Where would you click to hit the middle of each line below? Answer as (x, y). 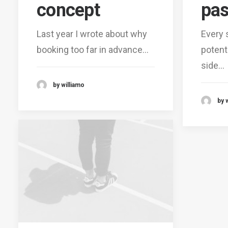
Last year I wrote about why (92, 34)
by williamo (69, 85)
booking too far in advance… (93, 49)
